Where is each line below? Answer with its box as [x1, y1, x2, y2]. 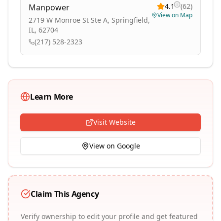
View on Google [89, 141, 140, 150]
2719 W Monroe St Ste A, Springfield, [29, 15, 150, 25]
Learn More [30, 91, 73, 102]
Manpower [29, 2, 70, 13]
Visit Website [93, 117, 136, 127]
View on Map [157, 11, 192, 19]
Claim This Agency [31, 188, 99, 199]
